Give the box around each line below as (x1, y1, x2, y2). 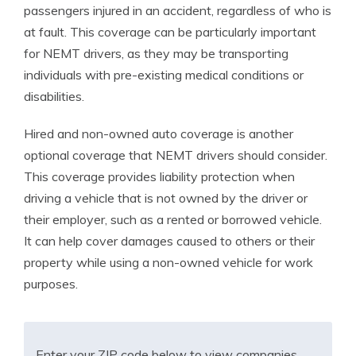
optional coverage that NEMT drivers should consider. (24, 147, 327, 163)
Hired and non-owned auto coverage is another (24, 126, 293, 141)
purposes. (24, 276, 78, 292)
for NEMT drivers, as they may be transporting (24, 45, 288, 61)
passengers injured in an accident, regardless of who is (24, 2, 331, 18)
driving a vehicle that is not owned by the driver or (24, 190, 308, 206)
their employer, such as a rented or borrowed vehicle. (24, 211, 322, 227)
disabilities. (24, 88, 84, 104)
